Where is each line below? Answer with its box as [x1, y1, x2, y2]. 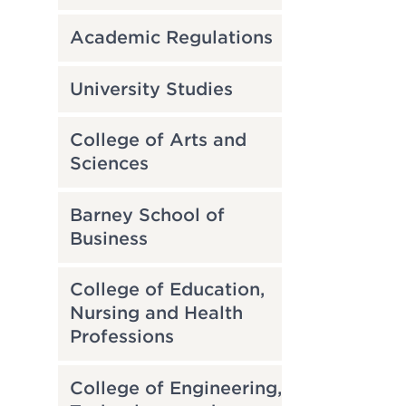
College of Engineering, [69, 377, 282, 399]
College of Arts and [69, 130, 246, 151]
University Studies [69, 78, 233, 100]
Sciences [69, 153, 149, 175]
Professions [69, 326, 174, 348]
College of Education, [69, 279, 265, 301]
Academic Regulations [69, 26, 273, 48]
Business [69, 227, 148, 249]
